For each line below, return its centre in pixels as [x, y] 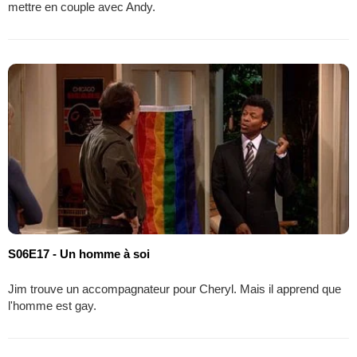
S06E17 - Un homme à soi [79, 253]
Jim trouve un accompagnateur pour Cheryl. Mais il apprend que [175, 288]
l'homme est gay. [52, 305]
